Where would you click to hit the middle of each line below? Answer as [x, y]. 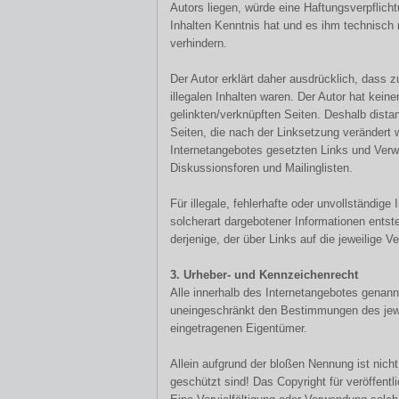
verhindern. [199, 43]
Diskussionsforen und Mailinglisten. [261, 168]
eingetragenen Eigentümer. [239, 328]
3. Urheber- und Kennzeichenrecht [264, 275]
